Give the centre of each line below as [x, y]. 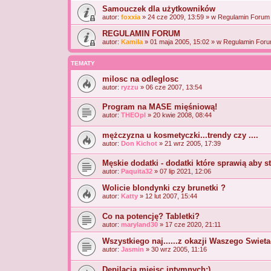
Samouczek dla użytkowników [159, 8]
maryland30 [139, 225]
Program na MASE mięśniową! [160, 107]
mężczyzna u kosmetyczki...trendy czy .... [180, 135]
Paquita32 [137, 171]
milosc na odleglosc [140, 79]
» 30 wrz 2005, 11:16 [175, 250]
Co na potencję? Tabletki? [151, 217]
